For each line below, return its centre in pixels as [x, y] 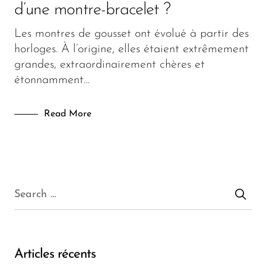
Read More [68, 114]
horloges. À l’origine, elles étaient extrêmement [132, 49]
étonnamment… [52, 80]
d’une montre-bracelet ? [92, 10]
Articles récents [55, 254]
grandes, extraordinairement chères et [110, 64]
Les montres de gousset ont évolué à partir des [132, 34]
